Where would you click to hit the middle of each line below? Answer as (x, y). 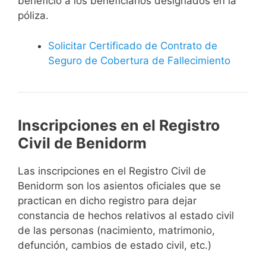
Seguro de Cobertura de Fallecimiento (139, 60)
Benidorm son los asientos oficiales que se (119, 186)
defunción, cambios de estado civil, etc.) (115, 245)
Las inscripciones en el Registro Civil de (112, 171)
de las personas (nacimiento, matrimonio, (116, 230)
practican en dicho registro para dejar (107, 200)
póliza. (33, 16)
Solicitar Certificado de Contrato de (133, 45)
